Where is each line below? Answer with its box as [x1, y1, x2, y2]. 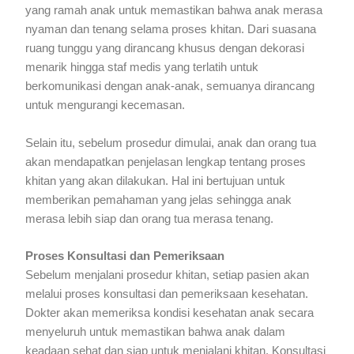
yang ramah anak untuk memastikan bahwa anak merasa [25, 4, 323, 17]
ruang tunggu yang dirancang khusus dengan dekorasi [25, 42, 305, 55]
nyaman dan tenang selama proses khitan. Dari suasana [25, 23, 317, 36]
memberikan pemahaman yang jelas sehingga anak [25, 193, 292, 206]
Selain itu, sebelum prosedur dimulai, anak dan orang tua [25, 136, 317, 149]
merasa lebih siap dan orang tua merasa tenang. [25, 212, 274, 225]
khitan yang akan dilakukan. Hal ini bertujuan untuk [25, 174, 286, 187]
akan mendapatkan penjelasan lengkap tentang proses [25, 155, 307, 168]
